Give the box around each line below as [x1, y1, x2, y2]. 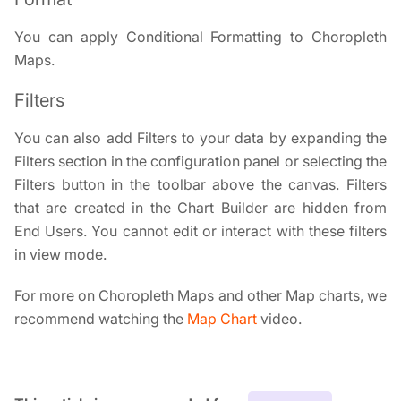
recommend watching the [14, 310, 187, 328]
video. [257, 310, 302, 328]
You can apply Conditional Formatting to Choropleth [14, 28, 387, 46]
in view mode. [14, 245, 107, 263]
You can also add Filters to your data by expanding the [14, 129, 387, 147]
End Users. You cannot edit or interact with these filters [14, 222, 387, 240]
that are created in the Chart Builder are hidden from [14, 199, 387, 217]
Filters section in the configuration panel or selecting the [14, 152, 387, 170]
